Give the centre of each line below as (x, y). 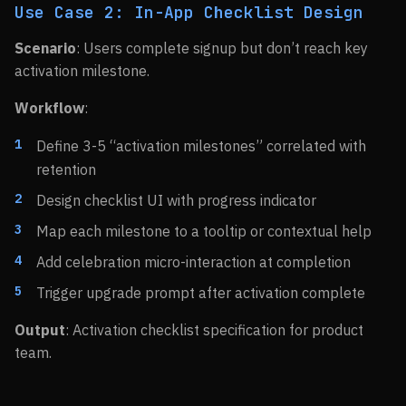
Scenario (45, 48)
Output (40, 330)
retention (66, 169)
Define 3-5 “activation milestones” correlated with (201, 146)
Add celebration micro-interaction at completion (193, 262)
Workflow (49, 108)
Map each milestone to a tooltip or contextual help (204, 231)
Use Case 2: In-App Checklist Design (189, 12)
